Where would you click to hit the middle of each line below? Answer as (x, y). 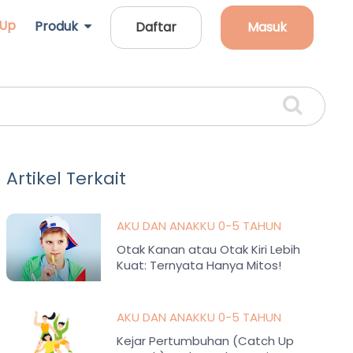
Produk (59, 26)
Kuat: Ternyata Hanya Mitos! (199, 265)
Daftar (156, 27)
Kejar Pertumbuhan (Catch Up (206, 341)
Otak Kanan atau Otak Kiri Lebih (209, 249)
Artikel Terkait (67, 178)
